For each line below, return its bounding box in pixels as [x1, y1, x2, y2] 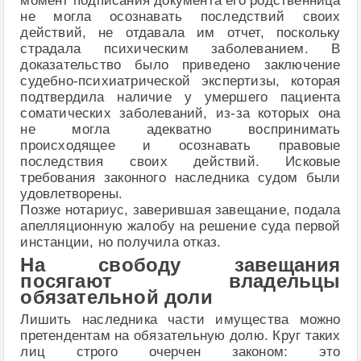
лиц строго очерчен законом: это [20, 344, 341, 359]
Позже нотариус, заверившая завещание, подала [20, 202, 341, 218]
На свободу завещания [20, 255, 341, 276]
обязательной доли [20, 287, 213, 309]
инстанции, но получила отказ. [20, 234, 222, 251]
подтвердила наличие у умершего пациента [20, 89, 341, 106]
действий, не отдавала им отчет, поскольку [20, 25, 341, 41]
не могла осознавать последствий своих [20, 9, 341, 25]
